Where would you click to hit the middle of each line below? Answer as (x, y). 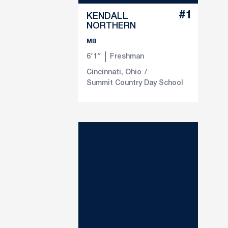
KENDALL (107, 16)
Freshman (127, 56)
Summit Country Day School (135, 83)
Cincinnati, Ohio (114, 72)
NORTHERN (111, 26)
